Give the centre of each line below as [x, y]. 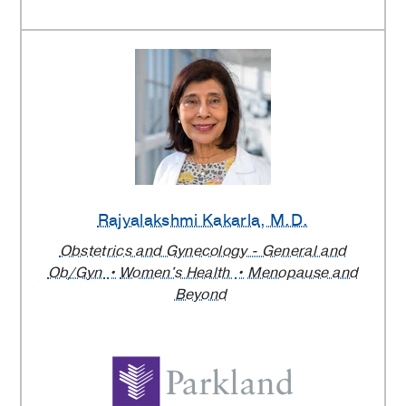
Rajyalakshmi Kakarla [179, 221]
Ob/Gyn [77, 272]
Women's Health [177, 272]
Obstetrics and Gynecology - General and [203, 251]
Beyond [201, 294]
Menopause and [303, 272]
